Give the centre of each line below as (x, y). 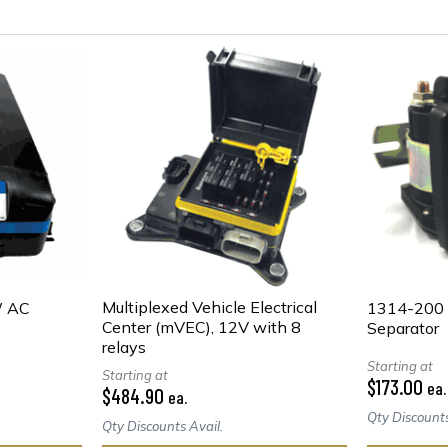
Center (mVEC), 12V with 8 (201, 326)
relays (124, 346)
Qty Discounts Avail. (162, 425)
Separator (403, 327)
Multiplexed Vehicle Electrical (209, 306)
